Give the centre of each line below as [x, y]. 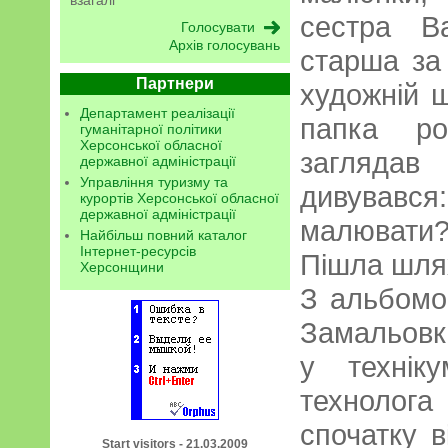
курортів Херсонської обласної [179, 198]
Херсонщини [122, 267]
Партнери [175, 83]
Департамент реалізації [157, 113]
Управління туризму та [154, 182]
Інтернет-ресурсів [138, 251]
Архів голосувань [224, 45]
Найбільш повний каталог [163, 235]
